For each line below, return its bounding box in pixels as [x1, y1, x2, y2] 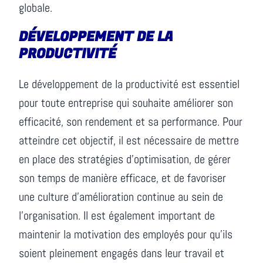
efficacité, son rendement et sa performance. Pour [19, 114, 243, 130]
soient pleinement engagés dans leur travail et [19, 245, 225, 261]
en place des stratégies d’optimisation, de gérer [19, 151, 231, 167]
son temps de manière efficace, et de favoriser [19, 170, 227, 186]
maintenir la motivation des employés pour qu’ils [19, 227, 233, 242]
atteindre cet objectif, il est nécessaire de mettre [19, 133, 240, 149]
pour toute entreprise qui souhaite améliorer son [19, 95, 234, 111]
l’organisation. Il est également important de [19, 208, 215, 224]
